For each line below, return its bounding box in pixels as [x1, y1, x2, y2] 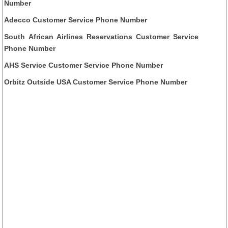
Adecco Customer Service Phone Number [4, 15, 148, 24]
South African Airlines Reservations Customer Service [4, 32, 199, 41]
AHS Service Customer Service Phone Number [4, 61, 163, 69]
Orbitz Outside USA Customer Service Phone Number [4, 77, 188, 86]
